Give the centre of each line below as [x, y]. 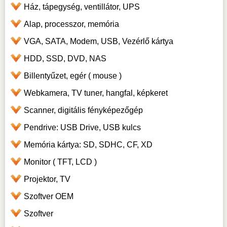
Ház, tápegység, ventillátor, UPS [82, 7]
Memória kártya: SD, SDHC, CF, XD [88, 145]
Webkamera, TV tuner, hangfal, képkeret [96, 93]
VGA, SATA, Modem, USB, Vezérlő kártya [98, 42]
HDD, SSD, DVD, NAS [65, 59]
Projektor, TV [47, 179]
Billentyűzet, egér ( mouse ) [72, 76]
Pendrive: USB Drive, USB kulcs [82, 128]
